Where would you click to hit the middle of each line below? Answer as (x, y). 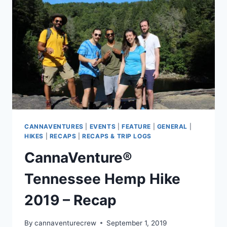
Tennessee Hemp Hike (102, 179)
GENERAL (172, 127)
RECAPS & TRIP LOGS (117, 136)
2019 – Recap (70, 200)
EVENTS (103, 127)
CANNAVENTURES (54, 127)
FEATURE (136, 127)
